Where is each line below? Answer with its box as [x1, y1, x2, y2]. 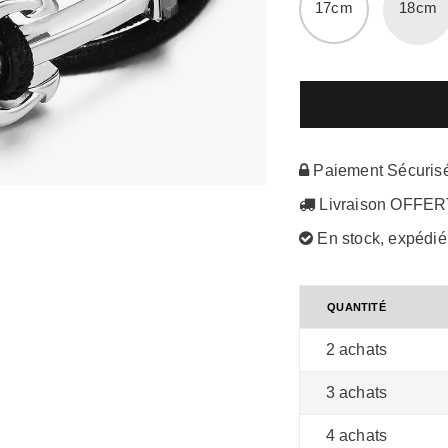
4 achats [325, 427, 388, 445]
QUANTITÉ [327, 301, 386, 314]
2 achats [325, 341, 388, 359]
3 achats [325, 384, 388, 402]
